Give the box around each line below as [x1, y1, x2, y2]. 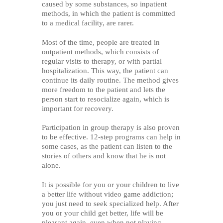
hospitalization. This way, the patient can [42, 66, 168, 75]
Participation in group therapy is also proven [42, 123, 180, 132]
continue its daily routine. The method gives [42, 76, 179, 84]
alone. [42, 161, 61, 170]
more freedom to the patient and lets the [42, 85, 165, 94]
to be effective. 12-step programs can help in [42, 133, 181, 141]
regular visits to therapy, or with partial [42, 57, 162, 65]
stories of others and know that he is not [42, 152, 166, 160]
